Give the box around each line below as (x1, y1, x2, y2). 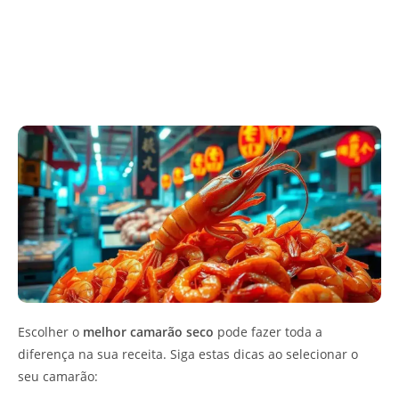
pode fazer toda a (214, 323, 322, 341)
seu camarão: (18, 368, 98, 386)
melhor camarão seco (83, 323, 214, 341)
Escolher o (18, 323, 83, 341)
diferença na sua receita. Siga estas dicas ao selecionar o (18, 346, 358, 363)
